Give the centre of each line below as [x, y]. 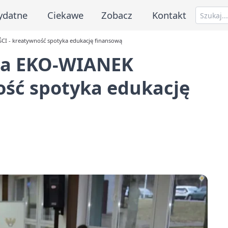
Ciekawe [65, 15]
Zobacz [117, 15]
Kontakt [169, 15]
